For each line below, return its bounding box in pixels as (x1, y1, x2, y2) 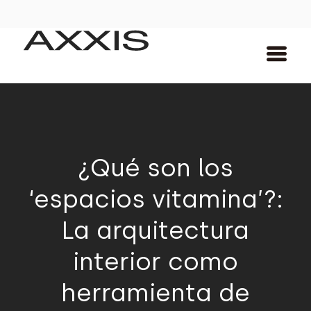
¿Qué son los (78, 153, 233, 183)
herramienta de (61, 278, 250, 308)
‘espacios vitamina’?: (28, 185, 283, 214)
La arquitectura (62, 216, 249, 245)
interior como (73, 247, 238, 276)
